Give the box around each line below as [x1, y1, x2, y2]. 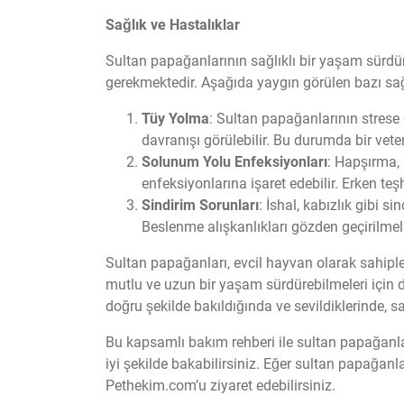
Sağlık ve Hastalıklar [106, 16, 240, 33]
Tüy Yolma [142, 110, 209, 127]
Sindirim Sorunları [142, 197, 259, 214]
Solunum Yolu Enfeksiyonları [142, 153, 327, 170]
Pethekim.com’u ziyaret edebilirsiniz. [106, 377, 335, 394]
